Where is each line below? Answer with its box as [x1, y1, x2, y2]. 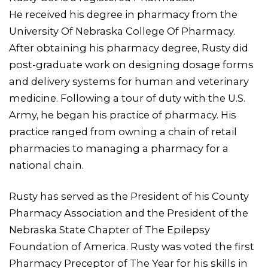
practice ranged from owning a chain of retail [9, 125, 237, 138]
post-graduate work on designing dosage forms [9, 58, 254, 71]
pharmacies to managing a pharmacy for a [9, 142, 229, 154]
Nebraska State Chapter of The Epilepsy [9, 223, 210, 236]
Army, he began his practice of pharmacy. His [9, 108, 236, 121]
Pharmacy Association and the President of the [9, 206, 248, 219]
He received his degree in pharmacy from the [9, 8, 237, 20]
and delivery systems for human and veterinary [9, 75, 249, 87]
